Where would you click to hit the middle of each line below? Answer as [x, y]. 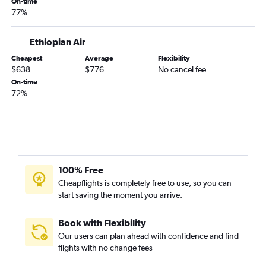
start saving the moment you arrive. [120, 195]
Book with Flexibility [102, 223]
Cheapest [27, 58]
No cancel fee [182, 69]
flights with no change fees [105, 248]
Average [99, 58]
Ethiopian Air [58, 42]
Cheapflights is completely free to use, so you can [145, 183]
